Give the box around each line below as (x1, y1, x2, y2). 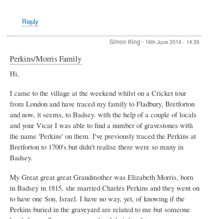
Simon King (109, 37, 140, 45)
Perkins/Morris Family (10, 53, 82, 64)
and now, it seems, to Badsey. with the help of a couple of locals (10, 109, 197, 119)
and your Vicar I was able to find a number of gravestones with (10, 120, 193, 130)
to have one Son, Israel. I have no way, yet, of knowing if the (10, 193, 185, 203)
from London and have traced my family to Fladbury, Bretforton (10, 98, 195, 109)
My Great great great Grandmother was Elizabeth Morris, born (10, 172, 193, 182)
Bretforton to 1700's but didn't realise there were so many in (10, 141, 183, 152)
